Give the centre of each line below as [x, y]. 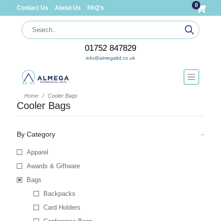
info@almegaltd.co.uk [110, 58]
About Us [68, 8]
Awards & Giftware [53, 166]
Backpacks [59, 194]
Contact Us [33, 8]
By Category [36, 134]
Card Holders [62, 207]
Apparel [37, 152]
